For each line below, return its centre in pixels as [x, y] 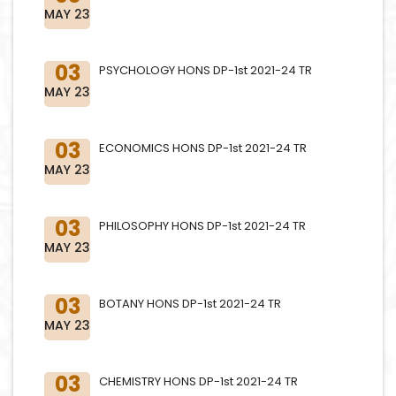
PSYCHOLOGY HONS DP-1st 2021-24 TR [206, 70]
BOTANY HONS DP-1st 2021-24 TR [190, 304]
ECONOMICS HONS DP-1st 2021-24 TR [203, 148]
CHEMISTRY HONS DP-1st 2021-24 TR [198, 381]
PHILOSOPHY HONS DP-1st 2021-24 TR [202, 226]
